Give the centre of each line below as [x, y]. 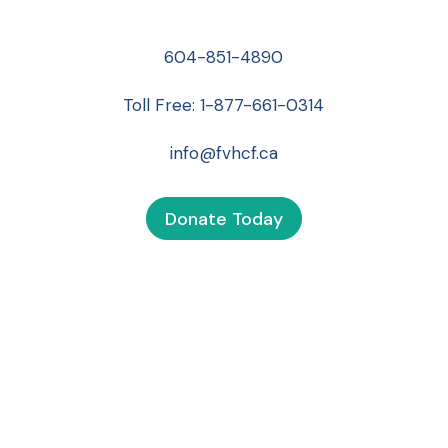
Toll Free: [162, 105]
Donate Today [223, 218]
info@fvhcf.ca [223, 153]
